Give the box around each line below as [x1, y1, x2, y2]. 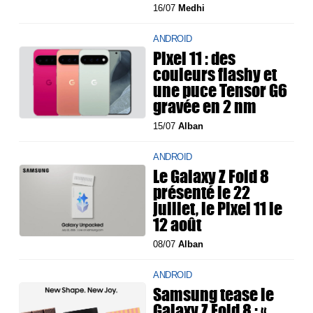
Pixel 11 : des [153, 45, 236, 71]
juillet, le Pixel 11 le [153, 196, 283, 221]
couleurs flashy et [153, 61, 277, 87]
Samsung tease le [153, 282, 275, 307]
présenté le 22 [153, 180, 251, 205]
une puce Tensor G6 [153, 78, 288, 103]
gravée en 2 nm [153, 94, 257, 119]
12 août [153, 212, 202, 238]
